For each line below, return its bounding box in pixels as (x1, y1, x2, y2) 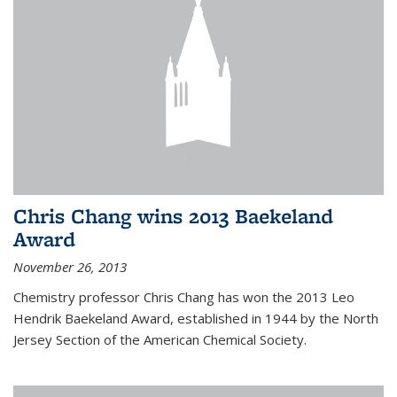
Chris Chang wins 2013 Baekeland (13, 202, 333, 230)
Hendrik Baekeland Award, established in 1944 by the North (13, 309, 378, 328)
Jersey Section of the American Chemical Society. (13, 331, 307, 349)
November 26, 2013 (13, 258, 127, 276)
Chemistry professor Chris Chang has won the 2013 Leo (13, 288, 354, 307)
